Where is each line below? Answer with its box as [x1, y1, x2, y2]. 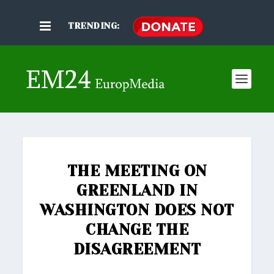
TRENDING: [68, 21, 120, 31]
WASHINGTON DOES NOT [40, 201, 234, 220]
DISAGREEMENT [73, 240, 201, 259]
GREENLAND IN [76, 182, 198, 200]
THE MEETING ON [67, 162, 207, 180]
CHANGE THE [86, 221, 188, 239]
